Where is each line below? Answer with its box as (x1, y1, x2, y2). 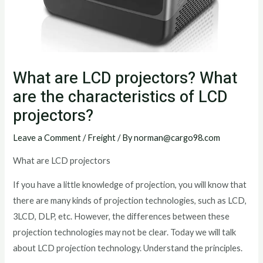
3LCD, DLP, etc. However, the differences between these (13, 211, 230, 222)
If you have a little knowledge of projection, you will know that (13, 180, 247, 190)
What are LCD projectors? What (13, 66, 238, 91)
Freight (87, 133, 116, 143)
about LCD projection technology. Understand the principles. (13, 243, 243, 254)
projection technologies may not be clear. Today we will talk (13, 227, 237, 238)
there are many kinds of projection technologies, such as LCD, (13, 195, 247, 206)
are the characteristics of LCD (13, 85, 228, 110)
